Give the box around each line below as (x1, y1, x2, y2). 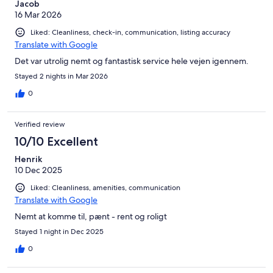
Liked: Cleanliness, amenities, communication (30, 183, 180, 193)
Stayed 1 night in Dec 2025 (15, 227, 104, 237)
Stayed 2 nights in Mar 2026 (15, 71, 108, 82)
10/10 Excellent (15, 134, 98, 149)
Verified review (15, 119, 65, 130)
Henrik (15, 154, 42, 165)
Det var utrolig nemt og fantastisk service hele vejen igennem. (15, 55, 249, 67)
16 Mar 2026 (15, 9, 62, 21)
